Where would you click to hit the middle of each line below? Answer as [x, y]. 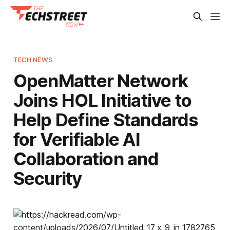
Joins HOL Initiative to [102, 100]
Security [47, 178]
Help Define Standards [106, 119]
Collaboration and [86, 158]
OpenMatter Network [101, 80]
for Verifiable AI [76, 139]
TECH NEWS [33, 59]
